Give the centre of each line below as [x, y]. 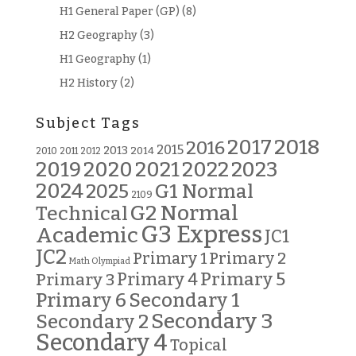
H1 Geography [97, 59]
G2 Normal [184, 213]
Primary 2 [247, 258]
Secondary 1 [184, 300]
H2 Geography [98, 35]
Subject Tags [88, 123]
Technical [81, 213]
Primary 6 [81, 300]
